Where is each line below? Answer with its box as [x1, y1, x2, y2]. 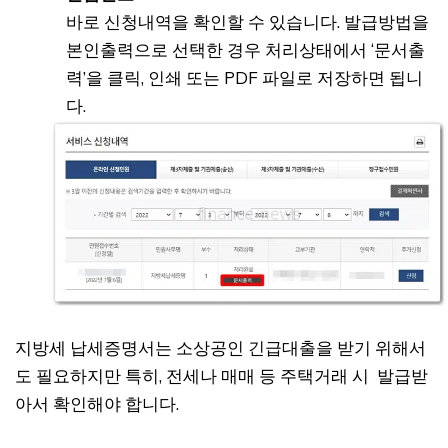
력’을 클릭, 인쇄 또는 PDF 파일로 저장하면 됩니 [66, 66, 423, 88]
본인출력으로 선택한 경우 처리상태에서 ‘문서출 [66, 38, 425, 60]
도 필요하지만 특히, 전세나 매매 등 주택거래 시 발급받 [15, 365, 428, 387]
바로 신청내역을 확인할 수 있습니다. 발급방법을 [66, 10, 429, 32]
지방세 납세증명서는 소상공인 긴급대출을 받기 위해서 [15, 337, 426, 359]
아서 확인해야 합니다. [15, 393, 179, 415]
